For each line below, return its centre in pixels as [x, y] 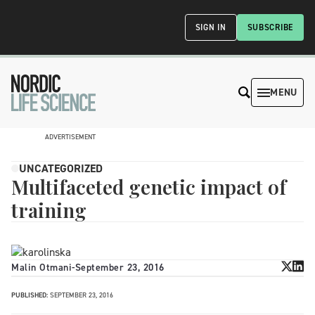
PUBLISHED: [30, 295]
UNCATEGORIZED [61, 168]
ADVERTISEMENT [70, 136]
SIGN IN [211, 27]
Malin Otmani [41, 268]
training [49, 210]
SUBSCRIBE [270, 27]
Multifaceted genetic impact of [149, 186]
